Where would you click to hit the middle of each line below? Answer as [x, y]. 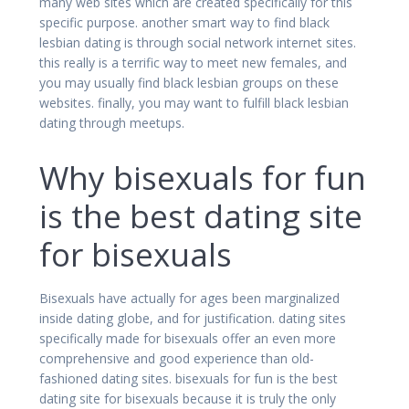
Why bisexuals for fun [203, 177]
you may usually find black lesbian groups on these [189, 82]
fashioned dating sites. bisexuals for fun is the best [189, 378]
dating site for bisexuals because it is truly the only [188, 398]
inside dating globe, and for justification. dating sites [193, 318]
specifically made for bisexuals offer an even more [188, 338]
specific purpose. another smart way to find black [184, 22]
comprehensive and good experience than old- [177, 358]
